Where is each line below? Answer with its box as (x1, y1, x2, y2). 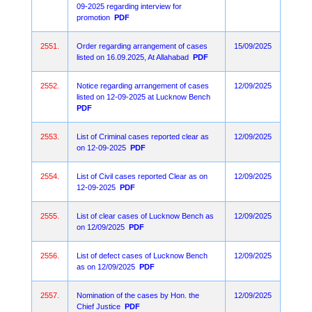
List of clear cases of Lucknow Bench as (77, 212, 214, 220)
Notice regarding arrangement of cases (77, 81, 209, 90)
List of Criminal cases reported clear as (77, 132, 209, 141)
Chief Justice (77, 302, 120, 311)
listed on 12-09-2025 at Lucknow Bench (77, 93, 210, 101)
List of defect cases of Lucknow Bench (77, 251, 208, 260)
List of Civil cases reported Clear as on (77, 172, 208, 180)
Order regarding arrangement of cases (77, 42, 208, 50)
